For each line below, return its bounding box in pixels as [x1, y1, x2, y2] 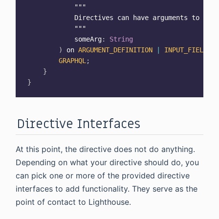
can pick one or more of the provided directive [16, 170, 190, 180]
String [109, 35, 133, 44]
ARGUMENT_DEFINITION [78, 46, 153, 54]
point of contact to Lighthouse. [16, 197, 131, 207]
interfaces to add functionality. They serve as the [16, 183, 197, 194]
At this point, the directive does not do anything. [16, 144, 195, 154]
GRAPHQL [59, 57, 86, 65]
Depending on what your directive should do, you [16, 157, 199, 167]
